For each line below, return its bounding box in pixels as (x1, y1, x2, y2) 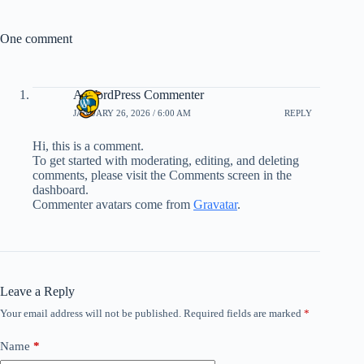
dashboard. (32, 183, 89, 197)
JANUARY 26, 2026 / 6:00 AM (73, 107, 191, 118)
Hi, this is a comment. (32, 139, 144, 153)
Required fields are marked (184, 307, 304, 319)
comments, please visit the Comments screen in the (32, 168, 292, 182)
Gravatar (193, 197, 237, 211)
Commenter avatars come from (32, 197, 193, 211)
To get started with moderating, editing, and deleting (32, 154, 299, 167)
